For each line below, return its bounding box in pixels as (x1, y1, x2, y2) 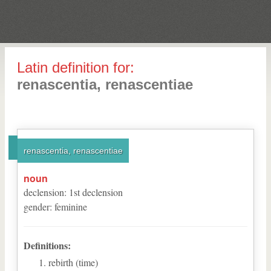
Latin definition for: (17, 59, 134, 76)
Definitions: (24, 238, 71, 252)
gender (24, 200, 50, 213)
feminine (54, 200, 87, 213)
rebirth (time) (48, 256, 98, 269)
